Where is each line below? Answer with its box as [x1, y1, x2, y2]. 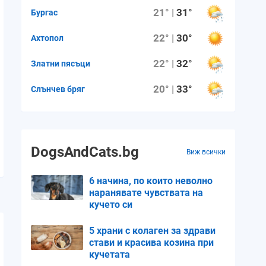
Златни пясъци [31, 58, 90, 68]
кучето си [89, 199, 132, 210]
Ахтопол [31, 33, 64, 43]
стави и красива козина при [89, 237, 214, 248]
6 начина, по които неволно [89, 175, 213, 186]
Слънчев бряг [31, 84, 85, 94]
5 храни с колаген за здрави [89, 225, 216, 236]
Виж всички [186, 148, 226, 156]
